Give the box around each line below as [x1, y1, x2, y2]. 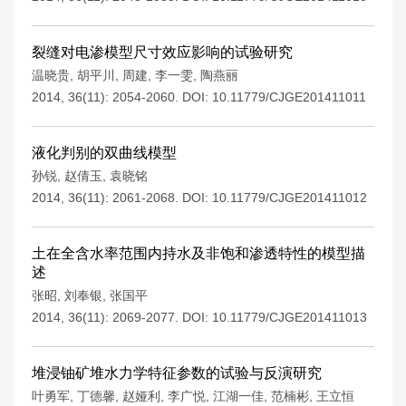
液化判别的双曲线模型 [32, 145, 177, 160]
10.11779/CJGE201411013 [212, 310, 367, 324]
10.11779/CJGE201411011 [212, 90, 366, 104]
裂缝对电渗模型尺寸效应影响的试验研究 [32, 44, 293, 60]
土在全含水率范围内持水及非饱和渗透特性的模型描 [32, 246, 365, 261]
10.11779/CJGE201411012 [212, 190, 367, 205]
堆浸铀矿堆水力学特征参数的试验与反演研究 [32, 365, 322, 381]
